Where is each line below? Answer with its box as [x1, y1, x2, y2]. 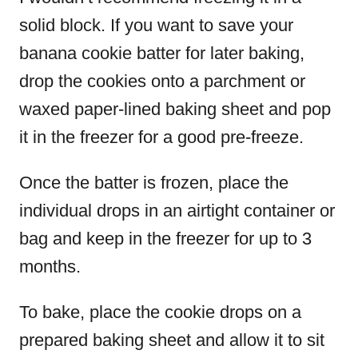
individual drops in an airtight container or [19, 200, 335, 221]
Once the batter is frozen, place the [19, 172, 288, 193]
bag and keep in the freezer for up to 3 [19, 228, 312, 249]
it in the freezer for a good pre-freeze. [19, 126, 304, 147]
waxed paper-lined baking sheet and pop [19, 98, 331, 119]
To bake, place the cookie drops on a [19, 301, 301, 322]
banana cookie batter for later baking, [19, 42, 304, 63]
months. [19, 256, 86, 276]
